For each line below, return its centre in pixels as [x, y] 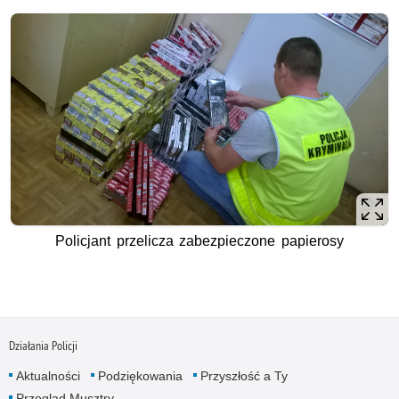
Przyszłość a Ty [244, 375]
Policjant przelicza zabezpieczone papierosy [199, 241]
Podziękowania [140, 375]
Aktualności [48, 375]
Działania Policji [43, 345]
